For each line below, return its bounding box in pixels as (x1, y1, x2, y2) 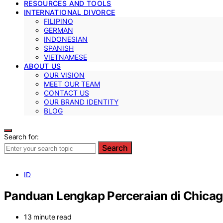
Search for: (4, 132, 39, 141)
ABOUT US (24, 61, 61, 70)
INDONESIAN (44, 34, 88, 43)
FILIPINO (44, 16, 73, 25)
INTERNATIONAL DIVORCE (24, 7, 115, 16)
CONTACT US (44, 88, 89, 97)
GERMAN (44, 25, 73, 34)
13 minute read (24, 213, 72, 222)
